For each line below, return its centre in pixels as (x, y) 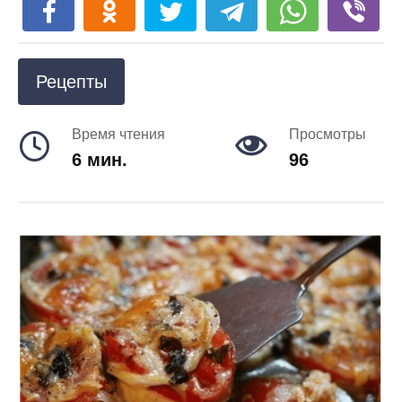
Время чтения (118, 134)
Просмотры (328, 134)
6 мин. (100, 160)
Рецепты (71, 82)
